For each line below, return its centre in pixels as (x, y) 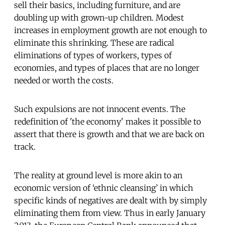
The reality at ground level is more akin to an (98, 175)
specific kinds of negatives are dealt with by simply (110, 200)
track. (25, 146)
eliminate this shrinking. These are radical (94, 42)
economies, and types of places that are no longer (107, 68)
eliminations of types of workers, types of (93, 55)
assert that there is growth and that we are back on (109, 134)
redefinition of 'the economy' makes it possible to (107, 121)
